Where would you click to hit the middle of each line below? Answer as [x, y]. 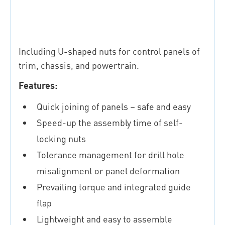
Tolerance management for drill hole [110, 155]
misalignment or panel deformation [108, 171]
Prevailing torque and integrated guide [114, 187]
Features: [38, 85]
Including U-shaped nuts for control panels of [109, 51]
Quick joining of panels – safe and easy [114, 106]
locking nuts [61, 139]
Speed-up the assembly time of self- [110, 123]
